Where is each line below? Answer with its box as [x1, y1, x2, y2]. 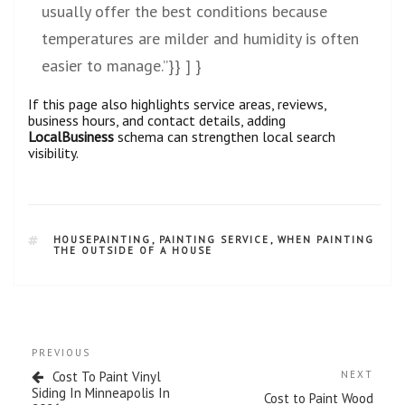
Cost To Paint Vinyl [52, 367, 161, 385]
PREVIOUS [32, 345, 90, 359]
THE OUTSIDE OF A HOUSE [52, 243, 213, 257]
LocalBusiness [28, 127, 114, 146]
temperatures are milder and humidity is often [42, 27, 359, 49]
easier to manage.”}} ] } [42, 54, 202, 76]
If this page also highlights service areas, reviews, [28, 94, 326, 113]
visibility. [28, 143, 79, 162]
